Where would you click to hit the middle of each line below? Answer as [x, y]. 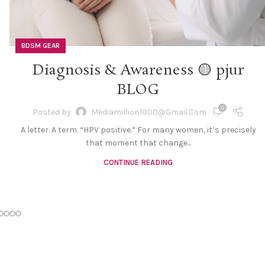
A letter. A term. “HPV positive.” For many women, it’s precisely [138, 130]
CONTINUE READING [138, 163]
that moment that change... [138, 143]
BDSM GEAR [41, 46]
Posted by [52, 112]
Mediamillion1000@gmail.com [149, 112]
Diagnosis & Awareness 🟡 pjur [138, 71]
